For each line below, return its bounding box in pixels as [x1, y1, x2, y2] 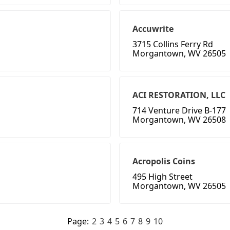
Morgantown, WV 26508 [132, 114, 226, 126]
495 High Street [132, 171, 193, 183]
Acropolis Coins [132, 156, 195, 167]
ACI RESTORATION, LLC [132, 89, 225, 101]
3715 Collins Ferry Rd [132, 39, 213, 50]
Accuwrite [132, 23, 174, 35]
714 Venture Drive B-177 [132, 105, 226, 117]
